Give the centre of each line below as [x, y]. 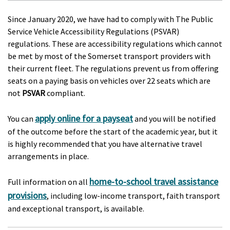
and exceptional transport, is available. [76, 208]
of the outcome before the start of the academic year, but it [113, 131]
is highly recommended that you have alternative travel [105, 144]
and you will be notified [174, 119]
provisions [27, 195]
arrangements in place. [48, 156]
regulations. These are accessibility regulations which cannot [115, 44]
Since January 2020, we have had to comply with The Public [110, 19]
